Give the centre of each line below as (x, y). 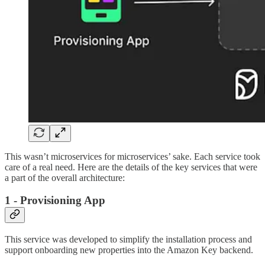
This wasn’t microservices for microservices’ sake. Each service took (132, 156)
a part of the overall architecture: (65, 177)
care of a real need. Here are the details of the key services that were (131, 167)
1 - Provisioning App (55, 201)
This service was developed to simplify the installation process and (128, 240)
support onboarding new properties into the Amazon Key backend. (129, 250)
